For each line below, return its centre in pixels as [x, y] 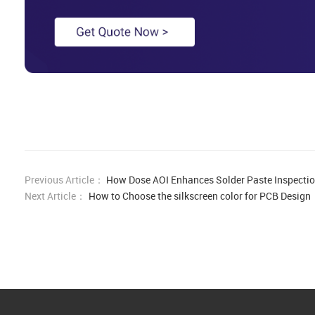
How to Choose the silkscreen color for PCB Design [200, 195]
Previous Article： [64, 179]
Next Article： [55, 195]
